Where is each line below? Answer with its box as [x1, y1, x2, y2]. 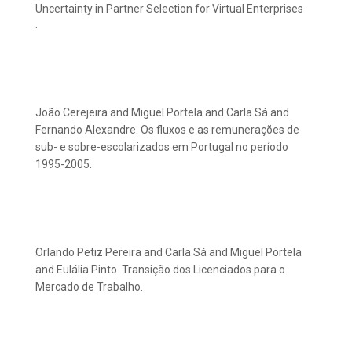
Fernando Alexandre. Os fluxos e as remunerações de [35, 123, 299, 137]
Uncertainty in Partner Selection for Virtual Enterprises [35, 2, 303, 16]
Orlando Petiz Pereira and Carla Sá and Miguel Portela [35, 246, 302, 259]
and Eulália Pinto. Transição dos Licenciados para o [35, 263, 285, 277]
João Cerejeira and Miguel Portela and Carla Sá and [35, 106, 289, 119]
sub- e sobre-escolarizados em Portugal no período [35, 141, 288, 154]
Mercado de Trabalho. [35, 280, 143, 294]
